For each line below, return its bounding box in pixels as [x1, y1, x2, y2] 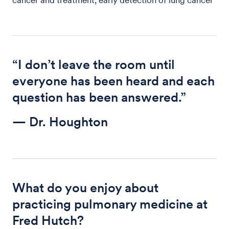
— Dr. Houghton [12, 113, 108, 129]
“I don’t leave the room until [12, 56, 175, 72]
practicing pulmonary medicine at [12, 196, 208, 212]
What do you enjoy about [12, 179, 158, 195]
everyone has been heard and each [12, 73, 215, 88]
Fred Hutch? [12, 212, 84, 228]
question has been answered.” [12, 89, 186, 105]
